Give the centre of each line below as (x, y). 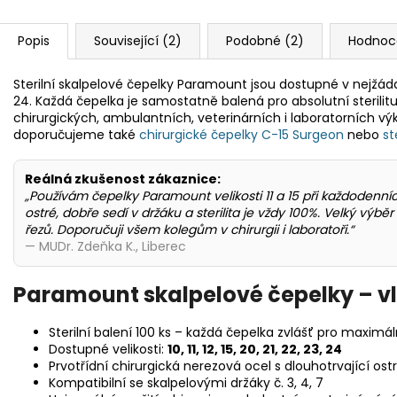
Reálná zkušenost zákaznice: (123, 179)
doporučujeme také (76, 134)
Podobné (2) (265, 40)
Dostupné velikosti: (108, 350)
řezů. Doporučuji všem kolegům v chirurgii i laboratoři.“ (189, 229)
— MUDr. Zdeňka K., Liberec (105, 246)
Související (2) (138, 40)
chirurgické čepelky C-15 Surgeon (241, 134)
